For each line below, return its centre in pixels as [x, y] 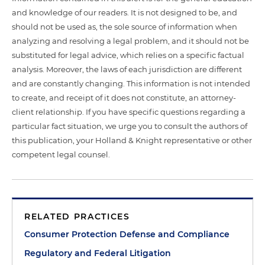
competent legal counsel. [61, 154]
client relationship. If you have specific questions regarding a [129, 112]
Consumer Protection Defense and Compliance [127, 234]
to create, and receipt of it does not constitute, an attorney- [124, 98]
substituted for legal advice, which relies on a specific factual [128, 55]
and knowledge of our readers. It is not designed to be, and [125, 12]
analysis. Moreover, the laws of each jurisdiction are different [127, 69]
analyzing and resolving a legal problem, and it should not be [130, 41]
